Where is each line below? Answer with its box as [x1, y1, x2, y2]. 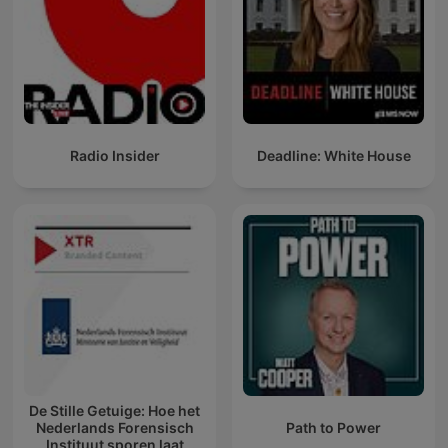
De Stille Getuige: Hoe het [29, 402, 200, 420]
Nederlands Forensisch [35, 419, 194, 437]
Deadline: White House [256, 147, 411, 165]
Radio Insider [69, 147, 160, 165]
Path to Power [286, 419, 381, 437]
